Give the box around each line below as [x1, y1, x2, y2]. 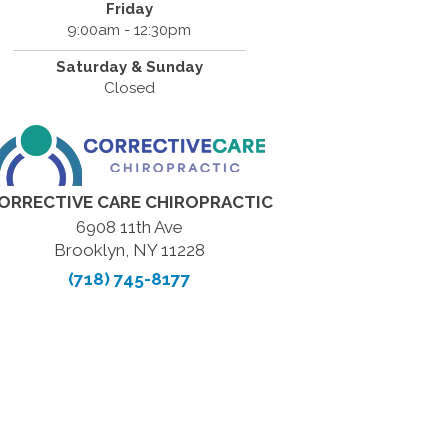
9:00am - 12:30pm [67, 21, 192, 39]
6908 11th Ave [75, 217, 183, 237]
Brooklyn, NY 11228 [53, 240, 205, 260]
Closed [103, 79, 155, 97]
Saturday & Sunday [55, 58, 203, 76]
